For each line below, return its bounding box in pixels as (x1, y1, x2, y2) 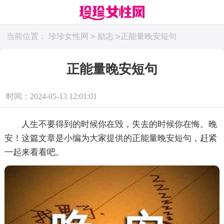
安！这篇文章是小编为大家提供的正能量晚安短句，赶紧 (4, 133, 217, 143)
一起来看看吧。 (4, 147, 64, 157)
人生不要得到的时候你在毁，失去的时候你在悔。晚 (4, 119, 217, 129)
